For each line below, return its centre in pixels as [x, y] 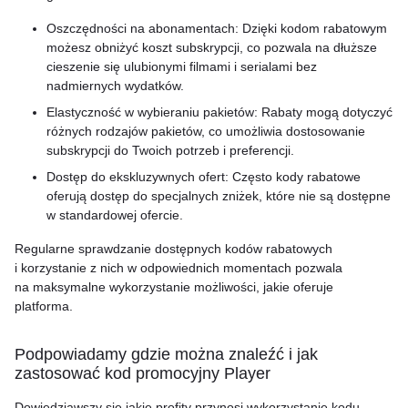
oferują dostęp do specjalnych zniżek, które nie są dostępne [219, 196]
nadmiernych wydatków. [115, 86]
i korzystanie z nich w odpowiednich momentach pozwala [178, 268]
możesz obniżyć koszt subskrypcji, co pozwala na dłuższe [212, 47]
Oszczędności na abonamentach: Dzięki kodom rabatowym [217, 28]
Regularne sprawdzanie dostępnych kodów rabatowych [173, 249]
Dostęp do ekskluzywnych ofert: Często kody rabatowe [204, 177]
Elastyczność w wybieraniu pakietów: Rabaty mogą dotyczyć [219, 112]
